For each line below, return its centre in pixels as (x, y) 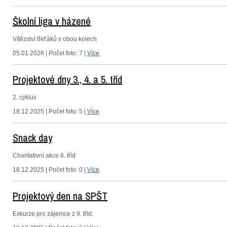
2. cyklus (25, 97)
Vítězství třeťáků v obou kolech (55, 39)
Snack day (32, 138)
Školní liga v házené (52, 21)
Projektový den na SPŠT (60, 196)
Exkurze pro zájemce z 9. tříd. (53, 214)
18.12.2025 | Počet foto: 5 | (50, 111)
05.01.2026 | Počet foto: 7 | (50, 53)
